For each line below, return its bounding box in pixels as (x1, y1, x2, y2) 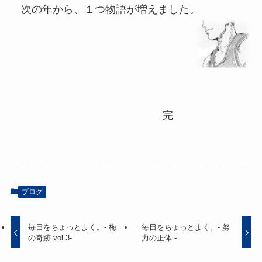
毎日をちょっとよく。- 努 (141, 222, 230, 232)
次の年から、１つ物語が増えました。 (10, 4, 200, 16)
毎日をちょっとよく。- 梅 (28, 222, 117, 232)
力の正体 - (141, 233, 177, 242)
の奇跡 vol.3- (28, 233, 73, 242)
